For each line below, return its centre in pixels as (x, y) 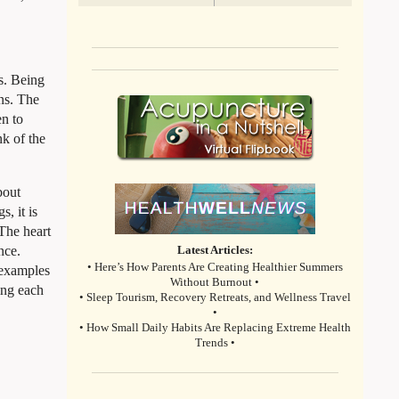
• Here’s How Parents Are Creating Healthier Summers (215, 268)
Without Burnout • (215, 283)
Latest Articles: (215, 250)
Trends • (215, 343)
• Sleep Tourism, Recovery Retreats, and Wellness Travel (215, 298)
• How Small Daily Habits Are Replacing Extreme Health (215, 328)
